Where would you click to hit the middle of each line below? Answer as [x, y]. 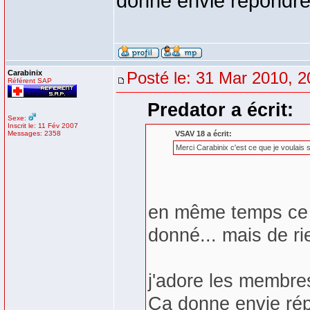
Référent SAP [30, 81]
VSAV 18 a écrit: [203, 134]
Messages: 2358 [34, 133]
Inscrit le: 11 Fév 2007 [43, 126]
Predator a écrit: [220, 110]
